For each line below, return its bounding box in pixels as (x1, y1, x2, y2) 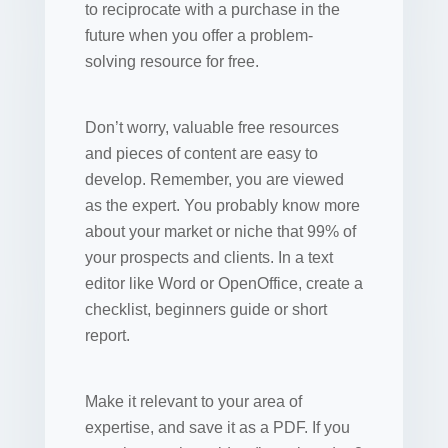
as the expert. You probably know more (84, 196, 360, 214)
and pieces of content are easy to (84, 144, 318, 162)
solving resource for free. (84, 52, 259, 70)
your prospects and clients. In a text (84, 248, 333, 266)
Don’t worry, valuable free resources (84, 118, 339, 136)
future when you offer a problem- (84, 26, 313, 44)
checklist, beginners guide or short (84, 300, 327, 318)
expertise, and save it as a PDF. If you (84, 418, 350, 436)
